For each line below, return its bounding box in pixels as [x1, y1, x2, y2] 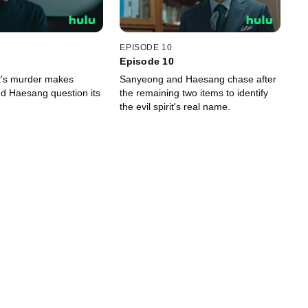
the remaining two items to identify [120, 87, 269, 98]
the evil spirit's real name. [120, 100, 231, 112]
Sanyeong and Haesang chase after [120, 73, 277, 85]
